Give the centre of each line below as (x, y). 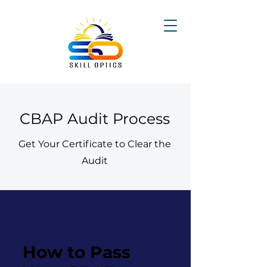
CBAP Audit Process (95, 119)
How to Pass (77, 252)
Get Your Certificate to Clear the (94, 144)
